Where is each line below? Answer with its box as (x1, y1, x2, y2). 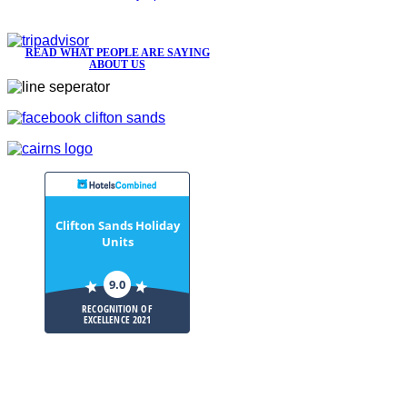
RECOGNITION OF (82, 301, 153, 315)
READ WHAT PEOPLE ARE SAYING (25, 45, 210, 59)
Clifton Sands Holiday (55, 216, 180, 233)
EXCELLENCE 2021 (83, 312, 152, 326)
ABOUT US (89, 57, 145, 71)
